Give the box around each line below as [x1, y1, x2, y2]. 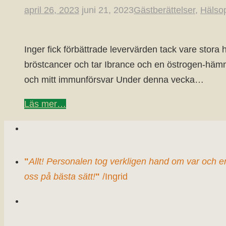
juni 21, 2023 [82, 5, 134, 15]
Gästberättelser [134, 5, 195, 15]
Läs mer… [24, 98, 66, 109]
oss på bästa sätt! [24, 171, 95, 182]
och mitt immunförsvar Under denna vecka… [24, 74, 204, 85]
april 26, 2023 [24, 5, 79, 15]
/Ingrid [100, 171, 128, 182]
